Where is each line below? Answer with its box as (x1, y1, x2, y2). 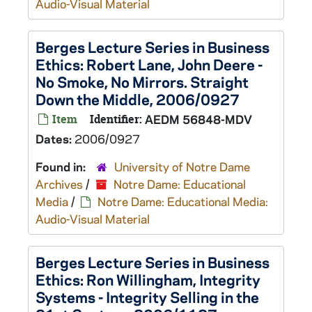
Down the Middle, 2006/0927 (36, 89, 240, 109)
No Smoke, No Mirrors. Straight (36, 72, 249, 91)
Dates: (36, 131, 75, 146)
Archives (36, 176, 83, 192)
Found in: (36, 159, 88, 174)
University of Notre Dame (114, 159, 250, 174)
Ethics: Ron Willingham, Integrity (36, 270, 260, 289)
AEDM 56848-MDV (145, 111, 252, 127)
